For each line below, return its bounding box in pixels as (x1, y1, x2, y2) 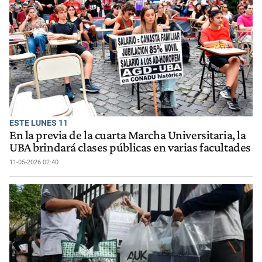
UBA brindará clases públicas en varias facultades (9, 140, 251, 154)
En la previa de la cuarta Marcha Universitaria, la (9, 127, 246, 142)
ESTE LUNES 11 (9, 118, 68, 128)
